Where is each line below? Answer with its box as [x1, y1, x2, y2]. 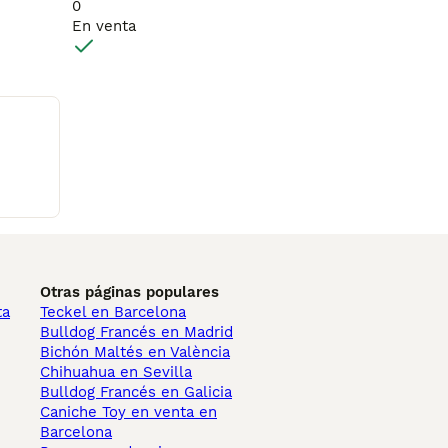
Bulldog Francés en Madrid [40, 322, 233, 341]
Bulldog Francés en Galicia [40, 382, 232, 401]
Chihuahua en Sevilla [40, 362, 192, 381]
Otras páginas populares [40, 282, 219, 301]
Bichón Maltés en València [40, 342, 230, 361]
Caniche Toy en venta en [40, 402, 217, 421]
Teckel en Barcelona [40, 302, 186, 321]
